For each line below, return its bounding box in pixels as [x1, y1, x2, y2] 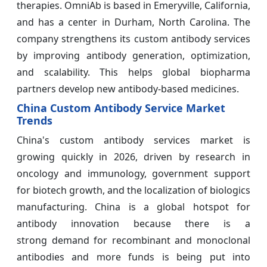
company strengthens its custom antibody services [17, 32, 250, 46]
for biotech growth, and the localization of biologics [17, 184, 250, 197]
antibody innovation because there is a [17, 217, 250, 231]
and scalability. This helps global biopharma [17, 66, 250, 79]
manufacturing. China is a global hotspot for [17, 200, 250, 214]
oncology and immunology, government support [17, 167, 250, 181]
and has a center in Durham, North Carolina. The [17, 15, 250, 29]
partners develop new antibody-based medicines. [17, 82, 239, 96]
